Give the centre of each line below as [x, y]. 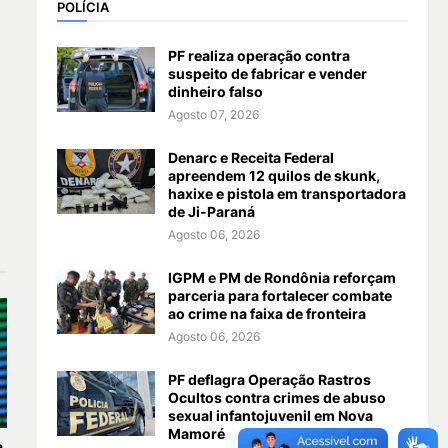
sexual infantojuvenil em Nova [270, 415]
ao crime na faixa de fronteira [266, 313]
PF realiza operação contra [258, 55]
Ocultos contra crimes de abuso [276, 397]
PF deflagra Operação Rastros [269, 379]
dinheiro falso [215, 91]
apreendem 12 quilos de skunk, [273, 175]
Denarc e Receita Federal [250, 157]
